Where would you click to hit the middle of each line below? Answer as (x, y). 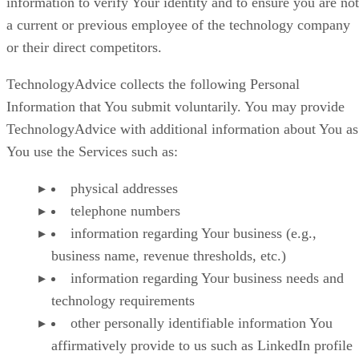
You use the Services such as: (92, 152)
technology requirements (123, 301)
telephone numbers (125, 211)
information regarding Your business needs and (207, 278)
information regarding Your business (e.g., (194, 234)
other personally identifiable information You (202, 323)
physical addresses (124, 189)
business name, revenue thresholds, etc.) (169, 256)
